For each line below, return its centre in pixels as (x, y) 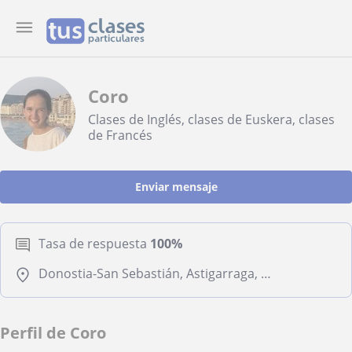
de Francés (120, 135)
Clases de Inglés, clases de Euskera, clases (211, 119)
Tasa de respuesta (93, 244)
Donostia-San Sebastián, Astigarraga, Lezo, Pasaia (266, 273)
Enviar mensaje (176, 187)
